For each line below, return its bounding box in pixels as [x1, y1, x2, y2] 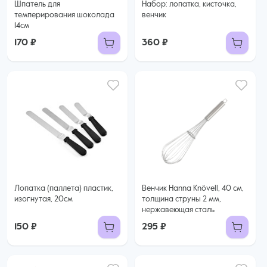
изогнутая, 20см [14, 195, 73, 203]
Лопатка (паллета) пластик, [14, 185, 113, 193]
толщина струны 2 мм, [142, 195, 222, 203]
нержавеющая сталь [142, 206, 215, 214]
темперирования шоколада [14, 11, 114, 19]
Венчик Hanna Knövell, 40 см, [142, 185, 244, 193]
